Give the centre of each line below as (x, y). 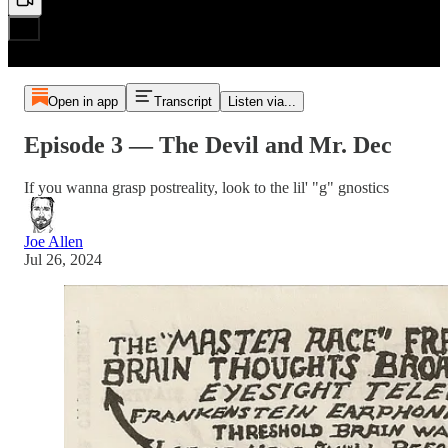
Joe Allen (53, 241)
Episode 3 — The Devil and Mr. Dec (208, 144)
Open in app (82, 101)
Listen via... (261, 101)
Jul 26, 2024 (63, 259)
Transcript (182, 101)
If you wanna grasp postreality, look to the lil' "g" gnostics (206, 187)
